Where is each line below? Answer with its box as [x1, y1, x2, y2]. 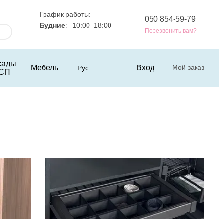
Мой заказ [172, 64, 204, 71]
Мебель [31, 64, 58, 72]
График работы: [40, 10, 91, 18]
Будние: [40, 21, 67, 29]
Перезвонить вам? [145, 27, 197, 34]
